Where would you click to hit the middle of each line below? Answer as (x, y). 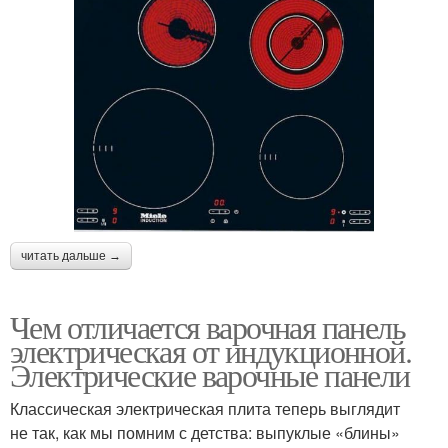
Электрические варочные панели (210, 374)
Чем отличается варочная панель (207, 326)
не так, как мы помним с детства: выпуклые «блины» (205, 432)
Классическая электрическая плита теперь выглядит (205, 408)
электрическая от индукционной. (210, 350)
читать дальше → (71, 255)
